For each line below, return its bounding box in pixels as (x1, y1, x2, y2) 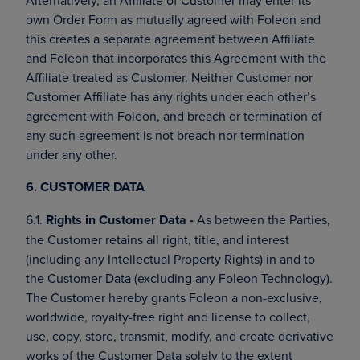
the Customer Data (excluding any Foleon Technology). (26, 269, 333, 287)
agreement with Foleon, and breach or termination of (26, 107, 322, 125)
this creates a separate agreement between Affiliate (26, 30, 315, 47)
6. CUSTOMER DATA (26, 178, 145, 196)
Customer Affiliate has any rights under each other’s (26, 88, 316, 105)
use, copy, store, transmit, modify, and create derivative (26, 327, 333, 345)
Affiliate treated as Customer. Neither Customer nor (26, 68, 313, 86)
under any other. (26, 145, 117, 163)
